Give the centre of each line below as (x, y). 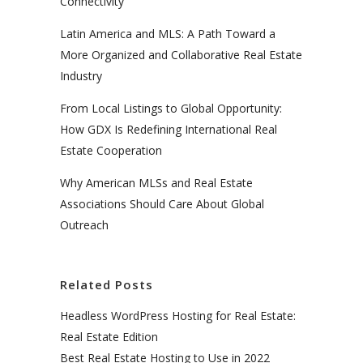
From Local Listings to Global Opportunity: (171, 108)
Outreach (84, 224)
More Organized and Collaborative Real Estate (181, 54)
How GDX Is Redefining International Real (169, 129)
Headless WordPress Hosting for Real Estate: (178, 315)
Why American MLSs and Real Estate (156, 182)
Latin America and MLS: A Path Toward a (168, 33)
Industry (81, 75)
